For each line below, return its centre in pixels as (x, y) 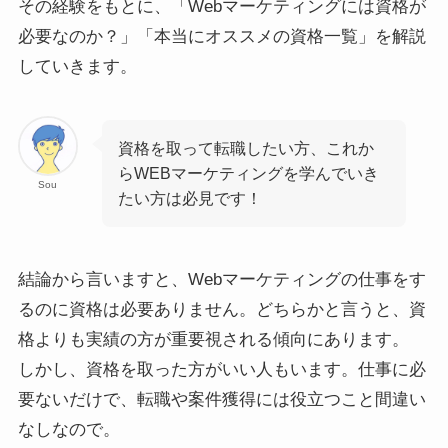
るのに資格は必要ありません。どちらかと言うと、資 (221, 310)
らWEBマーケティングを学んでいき (249, 173)
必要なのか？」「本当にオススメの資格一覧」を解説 (221, 36)
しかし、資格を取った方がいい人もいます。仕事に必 (221, 370)
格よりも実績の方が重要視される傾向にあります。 (213, 340)
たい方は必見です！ (190, 198)
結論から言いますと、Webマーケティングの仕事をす (221, 280)
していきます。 (77, 66)
